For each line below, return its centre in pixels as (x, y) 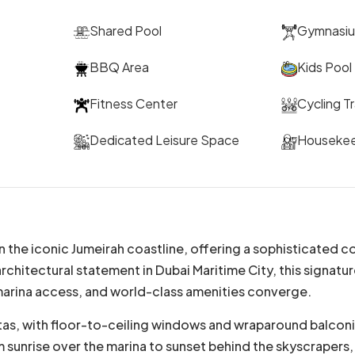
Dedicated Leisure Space (164, 139)
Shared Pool (125, 30)
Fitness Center (133, 103)
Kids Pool (325, 67)
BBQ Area (119, 67)
